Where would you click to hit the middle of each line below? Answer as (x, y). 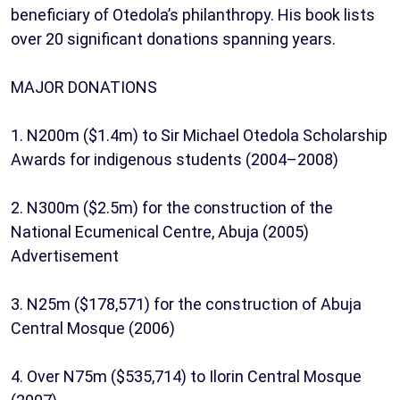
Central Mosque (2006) (93, 329)
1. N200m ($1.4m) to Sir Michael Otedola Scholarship (199, 136)
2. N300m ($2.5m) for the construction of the (172, 208)
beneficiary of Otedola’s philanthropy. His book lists (193, 15)
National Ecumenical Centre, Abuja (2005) (160, 232)
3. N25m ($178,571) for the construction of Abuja (186, 304)
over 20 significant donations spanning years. (173, 39)
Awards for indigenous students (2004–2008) (175, 160)
